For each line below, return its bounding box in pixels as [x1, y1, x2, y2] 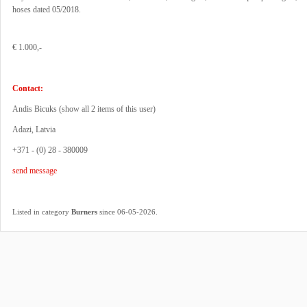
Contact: [12, 84, 43, 93]
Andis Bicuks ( [12, 104, 62, 114]
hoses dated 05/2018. [12, 5, 81, 14]
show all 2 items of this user [62, 104, 153, 114]
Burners [71, 208, 97, 216]
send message [12, 166, 57, 175]
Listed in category [12, 208, 71, 216]
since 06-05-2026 [97, 208, 156, 216]
